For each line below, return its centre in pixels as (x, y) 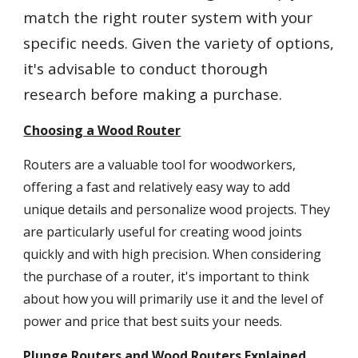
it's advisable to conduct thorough (146, 68)
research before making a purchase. (155, 94)
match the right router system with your (168, 17)
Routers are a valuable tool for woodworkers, (160, 165)
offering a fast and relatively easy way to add (157, 187)
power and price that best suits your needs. (155, 321)
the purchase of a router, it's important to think (167, 276)
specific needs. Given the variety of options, (179, 43)
